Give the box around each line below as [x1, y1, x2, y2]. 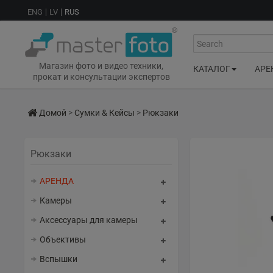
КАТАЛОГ [193, 63, 230, 74]
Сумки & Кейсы [74, 108, 135, 118]
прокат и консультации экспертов [32, 72, 170, 82]
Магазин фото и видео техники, [39, 61, 163, 71]
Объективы [40, 235, 86, 244]
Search [193, 34, 219, 44]
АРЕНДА [40, 176, 74, 186]
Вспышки [40, 254, 77, 264]
